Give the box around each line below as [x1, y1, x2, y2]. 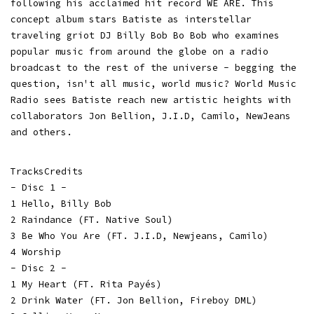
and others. [11, 126, 72, 138]
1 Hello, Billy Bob [11, 198, 111, 210]
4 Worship [11, 246, 61, 258]
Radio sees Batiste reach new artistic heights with [11, 94, 291, 106]
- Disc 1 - [11, 182, 67, 193]
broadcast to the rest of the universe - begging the [11, 62, 296, 74]
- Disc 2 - [11, 262, 67, 274]
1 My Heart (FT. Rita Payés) [11, 278, 162, 290]
